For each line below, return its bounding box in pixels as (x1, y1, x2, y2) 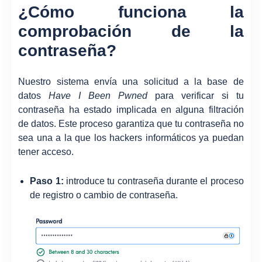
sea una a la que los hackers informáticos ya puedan (18, 133, 244, 143)
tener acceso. (18, 147, 74, 157)
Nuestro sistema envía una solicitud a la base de (18, 77, 244, 87)
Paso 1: (30, 175, 64, 186)
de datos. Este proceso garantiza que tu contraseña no (18, 119, 244, 129)
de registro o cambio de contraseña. (30, 189, 178, 200)
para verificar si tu (147, 91, 244, 101)
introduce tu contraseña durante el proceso (63, 175, 244, 186)
